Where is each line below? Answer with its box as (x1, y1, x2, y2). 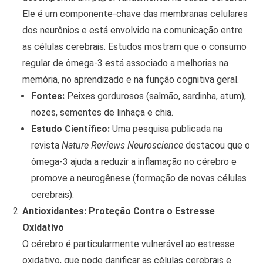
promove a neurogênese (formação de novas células (31, 173, 247, 184)
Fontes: (31, 90, 65, 102)
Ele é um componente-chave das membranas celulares (22, 8, 248, 20)
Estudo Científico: (31, 123, 110, 135)
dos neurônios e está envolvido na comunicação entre (22, 25, 243, 36)
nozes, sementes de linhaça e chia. (31, 107, 173, 119)
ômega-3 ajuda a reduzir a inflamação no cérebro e (31, 156, 237, 168)
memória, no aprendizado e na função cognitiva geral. (22, 74, 239, 86)
